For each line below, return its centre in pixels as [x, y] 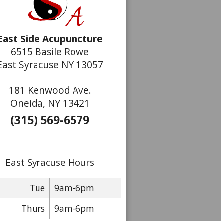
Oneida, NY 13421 [50, 103]
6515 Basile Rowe [50, 51]
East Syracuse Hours [50, 162]
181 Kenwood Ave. [50, 90]
